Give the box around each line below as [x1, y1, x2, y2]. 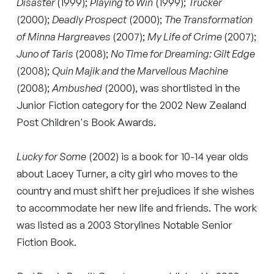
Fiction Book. [17, 235, 77, 248]
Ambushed [52, 81, 103, 94]
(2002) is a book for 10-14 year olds [86, 149, 249, 163]
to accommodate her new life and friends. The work [17, 201, 257, 214]
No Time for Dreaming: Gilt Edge [111, 46, 256, 60]
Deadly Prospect [52, 12, 127, 26]
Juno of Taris [17, 46, 76, 60]
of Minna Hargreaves [17, 29, 113, 43]
